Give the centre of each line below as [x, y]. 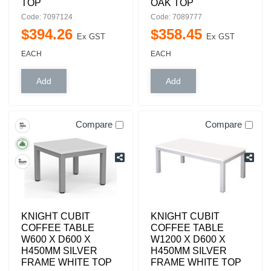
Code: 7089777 [176, 17]
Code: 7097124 [47, 17]
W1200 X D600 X [188, 239]
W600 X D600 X [56, 239]
